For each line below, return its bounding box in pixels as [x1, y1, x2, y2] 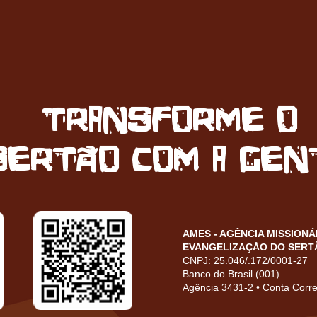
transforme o [40, 104, 297, 139]
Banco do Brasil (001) [183, 268, 279, 279]
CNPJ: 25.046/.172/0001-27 [183, 255, 308, 266]
